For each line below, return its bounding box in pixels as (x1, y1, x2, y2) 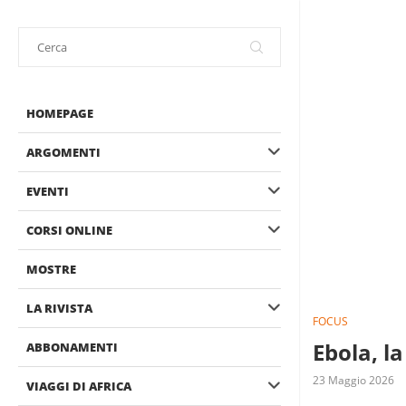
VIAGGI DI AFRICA (26, 378, 131, 394)
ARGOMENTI (26, 144, 101, 160)
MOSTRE (26, 261, 76, 277)
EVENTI (26, 183, 69, 199)
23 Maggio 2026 (313, 372, 394, 389)
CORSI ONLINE (26, 222, 112, 238)
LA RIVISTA (26, 300, 92, 316)
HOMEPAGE (26, 105, 93, 121)
